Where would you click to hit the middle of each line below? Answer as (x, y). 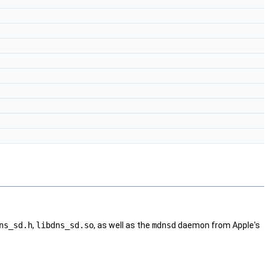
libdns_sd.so (65, 225)
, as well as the (123, 225)
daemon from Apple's (218, 225)
